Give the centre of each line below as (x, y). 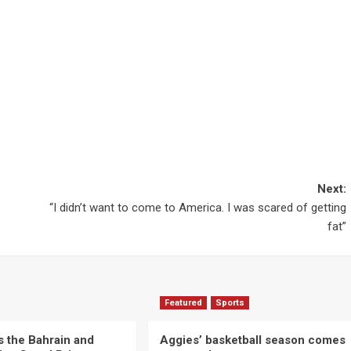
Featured (183, 303)
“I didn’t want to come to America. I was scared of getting (197, 208)
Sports (230, 303)
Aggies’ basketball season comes (252, 340)
